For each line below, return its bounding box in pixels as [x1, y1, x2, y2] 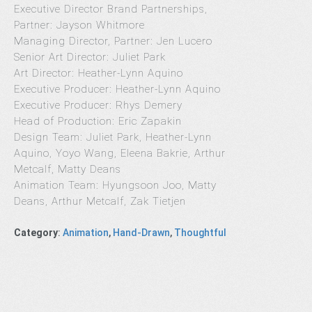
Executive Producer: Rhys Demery [14, 98, 182, 111]
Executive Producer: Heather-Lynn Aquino [14, 82, 221, 95]
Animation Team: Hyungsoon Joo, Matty [14, 178, 217, 192]
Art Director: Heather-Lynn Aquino [14, 66, 183, 79]
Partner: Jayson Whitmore [14, 18, 145, 31]
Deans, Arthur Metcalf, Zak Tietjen [14, 194, 189, 208]
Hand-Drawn [113, 227, 170, 238]
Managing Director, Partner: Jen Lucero [14, 34, 212, 47]
